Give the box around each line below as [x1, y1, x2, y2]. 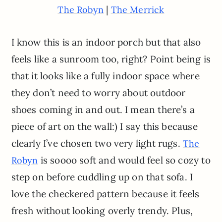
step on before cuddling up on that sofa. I [11, 170, 193, 183]
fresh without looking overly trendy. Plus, [11, 204, 193, 217]
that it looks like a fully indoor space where [11, 69, 200, 82]
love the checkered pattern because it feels [11, 187, 200, 200]
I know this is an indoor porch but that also [11, 36, 201, 48]
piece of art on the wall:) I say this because [11, 120, 198, 132]
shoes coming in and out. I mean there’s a [11, 103, 195, 115]
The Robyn [57, 3, 104, 15]
